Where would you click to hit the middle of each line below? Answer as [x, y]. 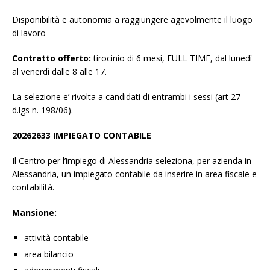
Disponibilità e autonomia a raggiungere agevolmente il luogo [132, 20]
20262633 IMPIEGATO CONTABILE [82, 136]
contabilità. [33, 187]
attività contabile [56, 238]
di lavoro [29, 33]
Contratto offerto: [53, 58]
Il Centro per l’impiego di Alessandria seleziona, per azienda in [132, 161]
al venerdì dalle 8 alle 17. [59, 72]
